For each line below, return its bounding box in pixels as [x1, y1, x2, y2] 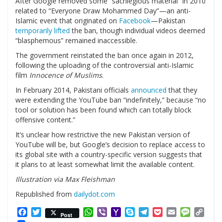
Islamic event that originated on [15, 16, 119, 26]
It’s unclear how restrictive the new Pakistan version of [15, 130, 190, 140]
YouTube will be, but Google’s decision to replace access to [15, 140, 205, 150]
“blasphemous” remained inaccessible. [15, 36, 137, 46]
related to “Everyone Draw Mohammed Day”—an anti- [15, 6, 191, 16]
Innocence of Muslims [29, 70, 102, 80]
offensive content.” [15, 115, 75, 125]
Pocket [163, 207, 188, 218]
